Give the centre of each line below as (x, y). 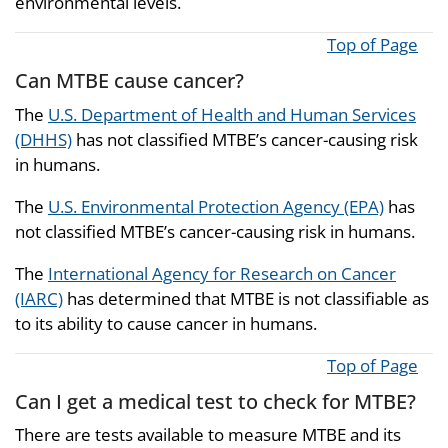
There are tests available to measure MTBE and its (208, 434)
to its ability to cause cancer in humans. (166, 323)
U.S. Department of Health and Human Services (232, 114)
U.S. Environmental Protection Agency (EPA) (216, 206)
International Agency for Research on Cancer (222, 273)
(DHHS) (43, 139)
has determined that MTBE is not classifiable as (246, 298)
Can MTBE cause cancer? (129, 80)
